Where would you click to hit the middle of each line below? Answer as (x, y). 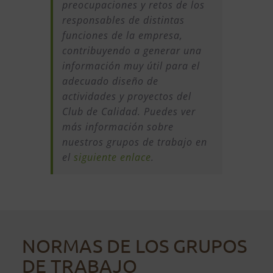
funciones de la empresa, (122, 35)
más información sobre (118, 126)
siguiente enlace (112, 157)
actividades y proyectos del (126, 96)
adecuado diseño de (110, 81)
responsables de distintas (123, 20)
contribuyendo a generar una (132, 50)
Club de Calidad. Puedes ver (129, 111)
